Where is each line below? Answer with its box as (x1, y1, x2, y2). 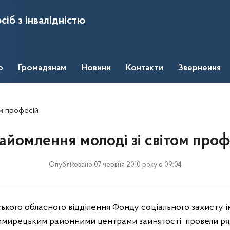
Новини (81, 64, 111, 73)
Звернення (178, 64, 221, 73)
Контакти (126, 64, 163, 73)
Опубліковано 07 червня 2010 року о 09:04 (48, 161, 182, 169)
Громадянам (18, 64, 66, 73)
